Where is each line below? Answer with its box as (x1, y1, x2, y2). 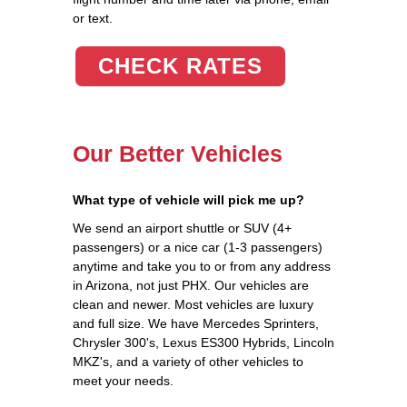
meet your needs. (73, 372, 174, 388)
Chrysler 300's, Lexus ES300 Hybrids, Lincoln (73, 334, 334, 350)
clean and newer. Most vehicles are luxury (73, 296, 313, 312)
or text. (73, 10, 113, 25)
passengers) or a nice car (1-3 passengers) (73, 239, 323, 254)
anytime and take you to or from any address (73, 258, 331, 273)
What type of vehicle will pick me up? (73, 192, 304, 207)
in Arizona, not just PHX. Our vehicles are (73, 277, 309, 293)
